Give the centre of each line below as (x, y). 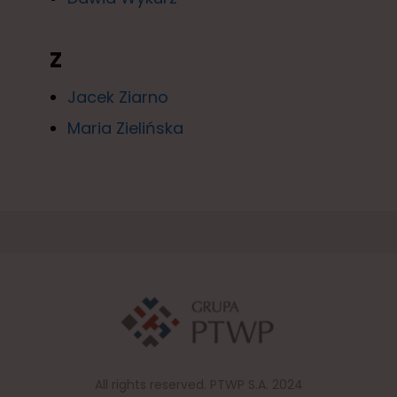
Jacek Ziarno (118, 97)
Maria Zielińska (125, 128)
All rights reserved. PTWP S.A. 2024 (198, 385)
